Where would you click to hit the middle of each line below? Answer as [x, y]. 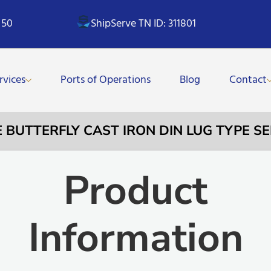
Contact [248, 80]
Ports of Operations [106, 80]
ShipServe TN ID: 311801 [144, 24]
